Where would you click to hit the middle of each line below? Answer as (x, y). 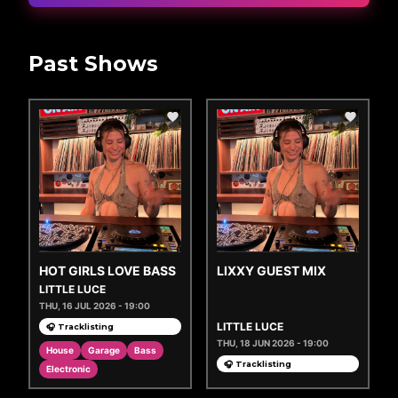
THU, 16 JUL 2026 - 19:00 (95, 306)
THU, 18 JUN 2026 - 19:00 (273, 343)
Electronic (68, 369)
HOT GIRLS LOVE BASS (107, 271)
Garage (104, 350)
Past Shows (93, 64)
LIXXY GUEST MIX (271, 271)
